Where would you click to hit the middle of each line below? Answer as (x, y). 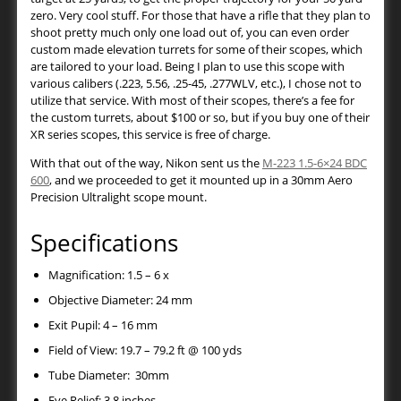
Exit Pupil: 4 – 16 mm (102, 325)
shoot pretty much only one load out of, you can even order (190, 33)
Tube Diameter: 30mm (108, 375)
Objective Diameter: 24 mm (120, 300)
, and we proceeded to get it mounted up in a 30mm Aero (201, 180)
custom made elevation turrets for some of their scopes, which (196, 50)
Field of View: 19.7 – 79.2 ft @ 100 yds (145, 350)
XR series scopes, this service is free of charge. (150, 135)
